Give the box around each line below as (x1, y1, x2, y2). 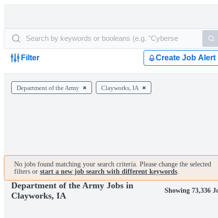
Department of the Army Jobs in (11, 181, 133, 190)
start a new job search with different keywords (40, 168, 177, 175)
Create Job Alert (156, 54, 216, 62)
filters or (14, 168, 40, 175)
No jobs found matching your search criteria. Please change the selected (14, 161, 211, 168)
